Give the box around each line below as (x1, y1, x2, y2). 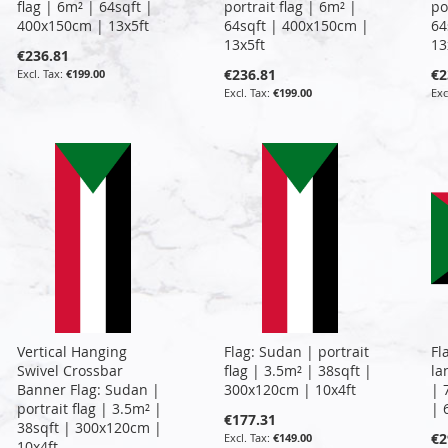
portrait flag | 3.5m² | (17, 398, 163, 418)
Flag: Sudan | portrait (223, 341, 369, 361)
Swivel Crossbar (17, 360, 124, 380)
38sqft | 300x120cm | (17, 417, 163, 437)
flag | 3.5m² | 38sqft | (223, 360, 372, 380)
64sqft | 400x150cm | (223, 15, 369, 35)
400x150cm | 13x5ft (17, 15, 150, 35)
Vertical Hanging (17, 341, 128, 361)
